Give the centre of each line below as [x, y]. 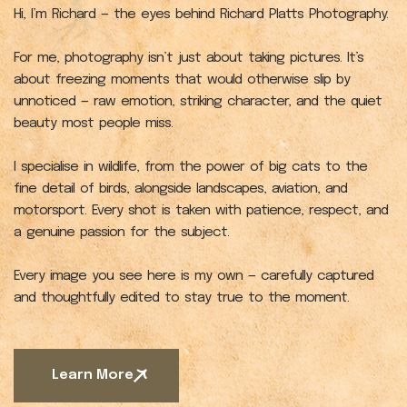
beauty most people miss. [93, 124]
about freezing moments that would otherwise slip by [182, 80]
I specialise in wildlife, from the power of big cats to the [190, 168]
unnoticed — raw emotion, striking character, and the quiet [198, 102]
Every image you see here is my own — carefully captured [194, 277]
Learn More [93, 376]
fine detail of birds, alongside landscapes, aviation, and [180, 189]
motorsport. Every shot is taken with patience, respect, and [201, 211]
